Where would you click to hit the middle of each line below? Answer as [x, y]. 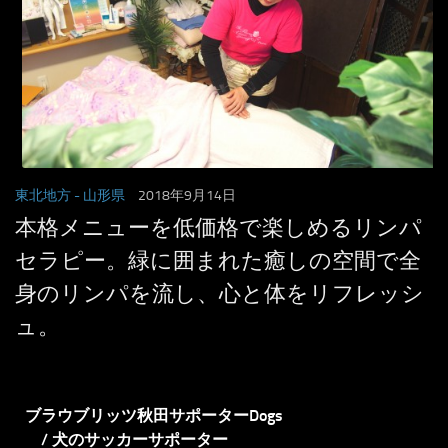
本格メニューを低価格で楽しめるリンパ [218, 227]
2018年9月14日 [187, 195]
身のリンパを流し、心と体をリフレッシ [219, 293]
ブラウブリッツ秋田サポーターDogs [154, 415]
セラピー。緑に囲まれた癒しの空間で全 [218, 260]
